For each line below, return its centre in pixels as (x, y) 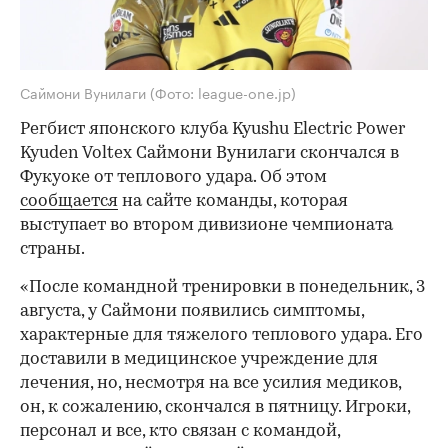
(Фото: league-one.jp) (223, 92)
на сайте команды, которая (233, 202)
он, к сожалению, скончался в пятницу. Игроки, (215, 408)
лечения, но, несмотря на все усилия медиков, (210, 384)
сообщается (69, 202)
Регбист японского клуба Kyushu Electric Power (212, 130)
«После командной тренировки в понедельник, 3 (222, 288)
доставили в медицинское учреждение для (199, 360)
